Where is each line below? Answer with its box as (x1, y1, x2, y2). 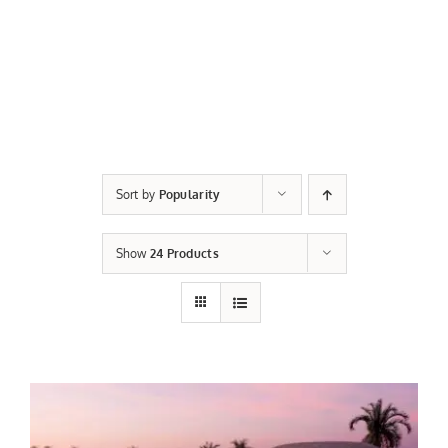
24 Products (149, 246, 219, 261)
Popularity (158, 187, 221, 202)
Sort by (115, 187, 159, 202)
